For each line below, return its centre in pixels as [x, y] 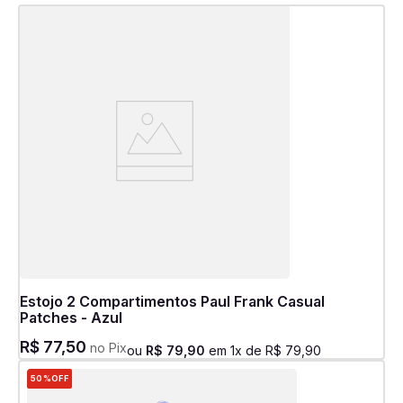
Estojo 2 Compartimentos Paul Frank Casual [172, 301]
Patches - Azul [71, 318]
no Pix [107, 348]
